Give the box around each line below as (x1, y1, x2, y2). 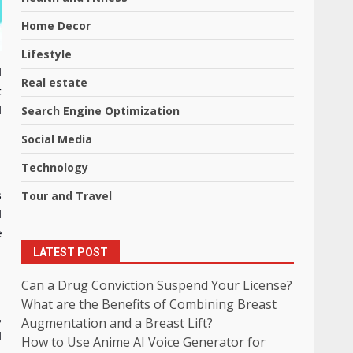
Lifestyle (21, 46, 72, 61)
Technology (21, 160, 89, 175)
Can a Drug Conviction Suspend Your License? (21, 277, 293, 294)
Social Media (21, 132, 93, 147)
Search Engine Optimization (21, 103, 180, 118)
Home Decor (21, 18, 91, 33)
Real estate (21, 75, 88, 90)
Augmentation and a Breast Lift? (21, 314, 214, 332)
